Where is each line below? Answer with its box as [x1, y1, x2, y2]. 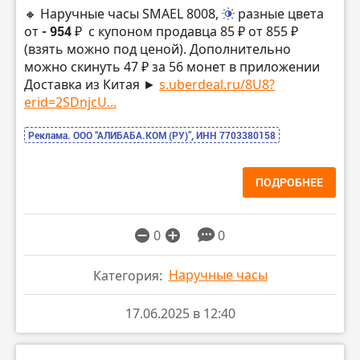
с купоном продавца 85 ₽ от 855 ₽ [85, 22, 298, 41]
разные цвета [238, 5, 324, 23]
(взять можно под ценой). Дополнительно [24, 40, 291, 59]
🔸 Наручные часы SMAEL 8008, [24, 5, 222, 23]
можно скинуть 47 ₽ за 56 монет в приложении [24, 58, 320, 76]
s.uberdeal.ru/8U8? [159, 76, 275, 94]
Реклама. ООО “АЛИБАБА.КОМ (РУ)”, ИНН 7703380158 [28, 129, 276, 142]
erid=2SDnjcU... [24, 93, 117, 112]
